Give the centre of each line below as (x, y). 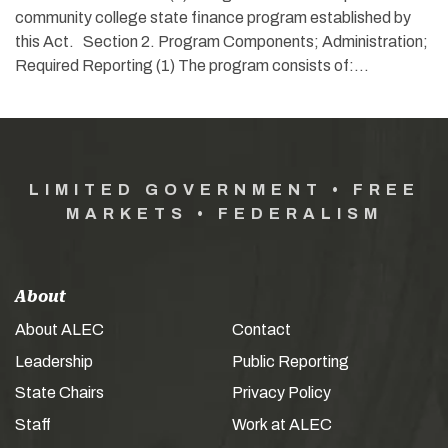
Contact (261, 330)
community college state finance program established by (213, 18)
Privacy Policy (281, 393)
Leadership (54, 361)
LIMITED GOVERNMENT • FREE (224, 190)
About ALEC (59, 330)
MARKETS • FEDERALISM (224, 214)
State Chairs (59, 393)
